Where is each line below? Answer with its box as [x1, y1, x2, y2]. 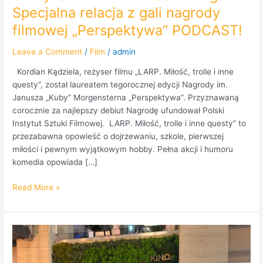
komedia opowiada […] [12, 157, 98, 167]
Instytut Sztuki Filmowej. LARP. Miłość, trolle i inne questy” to [12, 119, 247, 129]
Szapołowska [12, 238, 62, 248]
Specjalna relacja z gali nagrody [12, 4, 221, 21]
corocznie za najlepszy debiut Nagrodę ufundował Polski [12, 106, 225, 116]
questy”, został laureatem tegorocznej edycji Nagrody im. [12, 80, 228, 90]
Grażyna [12, 225, 44, 235]
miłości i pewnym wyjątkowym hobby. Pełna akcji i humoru [12, 144, 234, 154]
